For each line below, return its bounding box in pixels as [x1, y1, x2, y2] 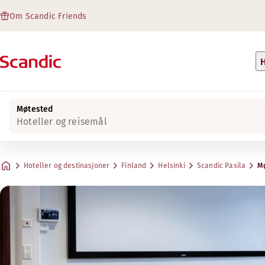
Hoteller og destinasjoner [24, 161, 110, 170]
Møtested [17, 104, 53, 114]
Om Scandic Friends [9, 11, 87, 21]
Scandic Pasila [196, 161, 246, 170]
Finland [121, 161, 147, 170]
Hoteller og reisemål [17, 116, 107, 127]
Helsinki [158, 161, 185, 170]
